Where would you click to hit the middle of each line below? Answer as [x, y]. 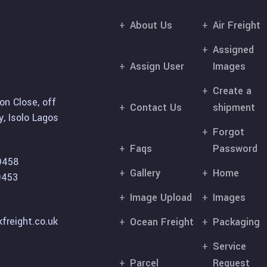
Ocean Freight [162, 222]
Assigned [234, 50]
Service [230, 246]
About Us [151, 25]
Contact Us [156, 108]
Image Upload [161, 198]
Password [235, 149]
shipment [234, 108]
